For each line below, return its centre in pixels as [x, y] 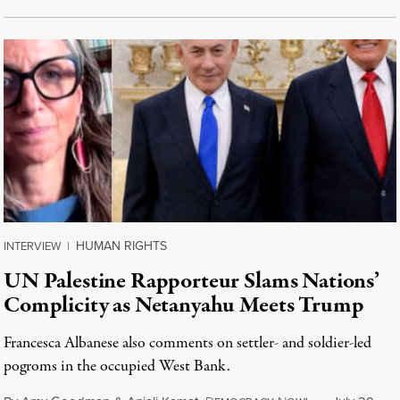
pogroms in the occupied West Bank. [117, 367]
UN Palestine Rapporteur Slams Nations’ [192, 281]
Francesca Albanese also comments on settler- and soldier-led [187, 343]
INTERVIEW [32, 246]
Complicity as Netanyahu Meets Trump [184, 305]
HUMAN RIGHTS [121, 246]
